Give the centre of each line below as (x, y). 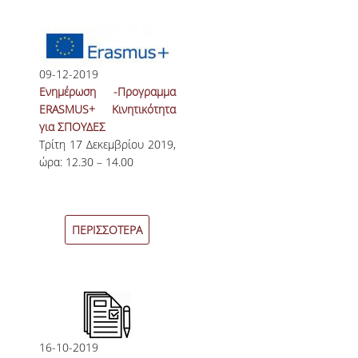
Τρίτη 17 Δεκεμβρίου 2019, (107, 144)
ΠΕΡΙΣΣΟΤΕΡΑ (107, 229)
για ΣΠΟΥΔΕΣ (72, 126)
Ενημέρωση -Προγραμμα (107, 91)
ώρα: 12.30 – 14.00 (88, 161)
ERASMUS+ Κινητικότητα (107, 109)
